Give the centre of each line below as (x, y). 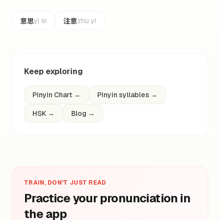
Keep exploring (54, 71)
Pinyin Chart (52, 95)
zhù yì (87, 21)
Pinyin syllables (123, 95)
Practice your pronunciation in (107, 198)
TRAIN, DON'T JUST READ (65, 183)
